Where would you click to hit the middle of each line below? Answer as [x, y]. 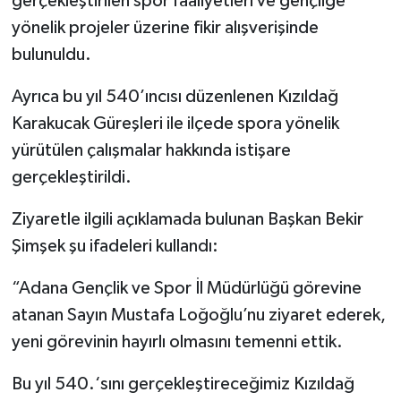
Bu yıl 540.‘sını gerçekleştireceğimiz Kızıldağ [183, 384]
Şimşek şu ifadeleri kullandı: [115, 246]
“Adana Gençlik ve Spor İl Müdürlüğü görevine [186, 288]
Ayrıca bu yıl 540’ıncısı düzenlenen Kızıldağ [175, 96]
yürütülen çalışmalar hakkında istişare [151, 150]
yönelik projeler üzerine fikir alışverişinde [165, 27]
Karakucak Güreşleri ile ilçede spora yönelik [175, 123]
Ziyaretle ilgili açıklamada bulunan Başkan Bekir [187, 219]
